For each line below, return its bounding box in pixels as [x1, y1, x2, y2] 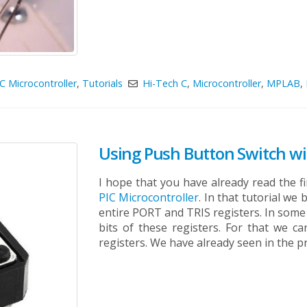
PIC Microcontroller [99, 190, 199, 205]
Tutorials [82, 77, 123, 90]
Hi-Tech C [142, 77, 187, 90]
